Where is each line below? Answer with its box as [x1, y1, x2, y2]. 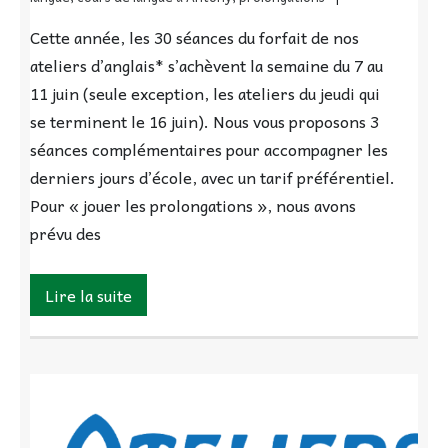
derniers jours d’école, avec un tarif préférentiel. [30, 164, 395, 191]
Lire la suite [45, 282, 132, 309]
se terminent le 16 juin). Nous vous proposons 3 [30, 108, 379, 135]
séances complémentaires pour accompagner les [30, 136, 388, 163]
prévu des [30, 220, 101, 247]
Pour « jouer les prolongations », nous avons [30, 192, 356, 219]
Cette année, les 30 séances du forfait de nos [30, 24, 359, 51]
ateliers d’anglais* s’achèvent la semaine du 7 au [30, 52, 383, 79]
